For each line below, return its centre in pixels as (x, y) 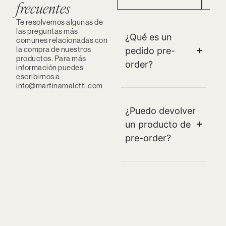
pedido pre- (150, 50)
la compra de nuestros (54, 49)
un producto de (158, 124)
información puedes (50, 67)
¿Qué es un (149, 37)
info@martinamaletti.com (60, 85)
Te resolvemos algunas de (60, 22)
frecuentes (43, 9)
